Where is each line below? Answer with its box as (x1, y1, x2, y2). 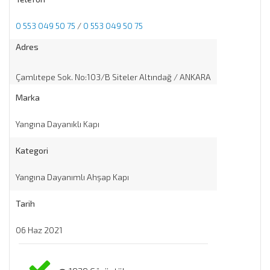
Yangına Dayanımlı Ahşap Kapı (16, 171, 129, 182)
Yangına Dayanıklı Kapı (16, 118, 99, 129)
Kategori (16, 145, 48, 155)
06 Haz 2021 (16, 224, 63, 235)
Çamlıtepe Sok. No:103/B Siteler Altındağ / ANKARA (16, 71, 211, 82)
